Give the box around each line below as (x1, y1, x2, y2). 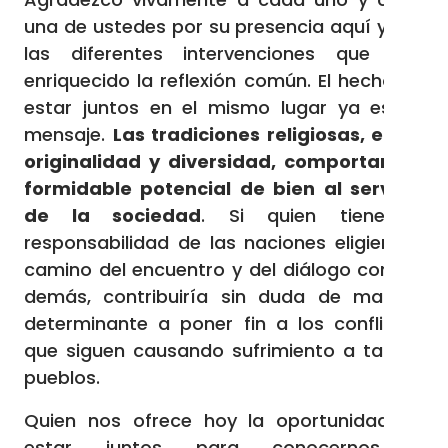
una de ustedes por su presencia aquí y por (24, 14, 424, 39)
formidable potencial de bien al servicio (24, 176, 424, 201)
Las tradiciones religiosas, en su (112, 122, 425, 147)
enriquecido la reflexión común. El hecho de (24, 68, 424, 93)
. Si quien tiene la (201, 203, 424, 228)
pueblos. (24, 365, 100, 390)
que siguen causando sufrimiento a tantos (24, 338, 424, 363)
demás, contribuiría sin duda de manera (24, 284, 424, 309)
